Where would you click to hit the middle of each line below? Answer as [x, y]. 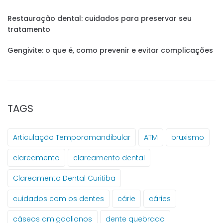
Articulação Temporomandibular [72, 138]
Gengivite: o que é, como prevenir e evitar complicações [110, 51]
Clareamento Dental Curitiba [64, 178]
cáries [160, 199]
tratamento [29, 30]
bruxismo [188, 138]
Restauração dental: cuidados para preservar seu [100, 19]
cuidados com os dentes [58, 199]
